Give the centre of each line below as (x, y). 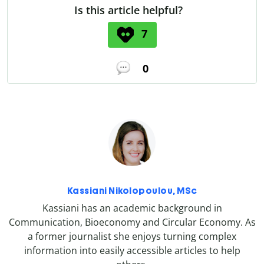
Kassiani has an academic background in (132, 208)
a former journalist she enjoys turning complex (132, 237)
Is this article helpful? (128, 10)
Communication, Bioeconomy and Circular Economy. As (132, 222)
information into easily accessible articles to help (132, 251)
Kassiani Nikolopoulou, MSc (132, 191)
